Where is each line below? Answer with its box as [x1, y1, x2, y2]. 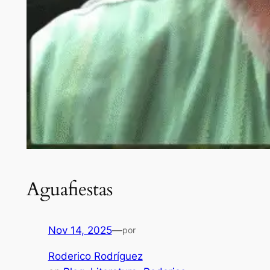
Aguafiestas [26, 176, 113, 202]
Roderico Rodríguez [48, 250, 143, 263]
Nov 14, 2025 [48, 224, 112, 237]
